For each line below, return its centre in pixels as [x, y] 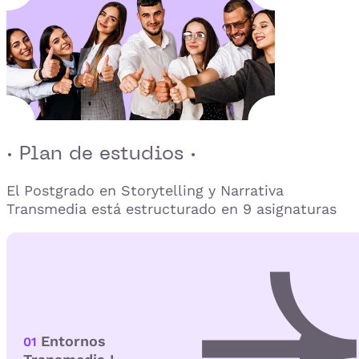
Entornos [73, 341]
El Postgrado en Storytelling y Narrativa [145, 190]
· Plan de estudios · [101, 152]
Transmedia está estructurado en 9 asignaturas [171, 208]
